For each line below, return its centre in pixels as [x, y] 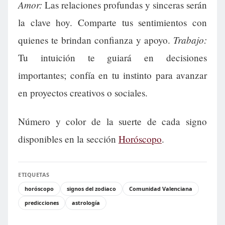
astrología [86, 202]
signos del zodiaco [91, 188]
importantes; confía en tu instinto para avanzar [113, 75]
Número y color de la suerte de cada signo [113, 121]
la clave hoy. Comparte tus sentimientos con [113, 22]
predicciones [42, 202]
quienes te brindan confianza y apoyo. [96, 40]
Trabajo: [190, 39]
